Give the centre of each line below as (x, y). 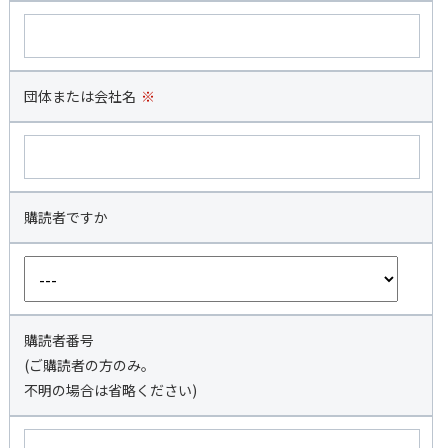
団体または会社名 (79, 95)
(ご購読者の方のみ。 (89, 364)
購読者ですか (65, 216)
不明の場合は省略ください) (110, 389)
